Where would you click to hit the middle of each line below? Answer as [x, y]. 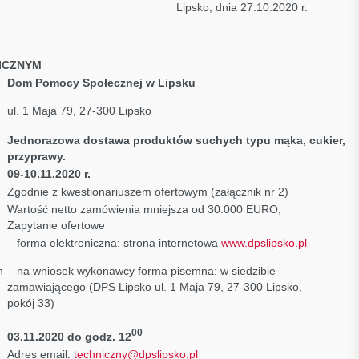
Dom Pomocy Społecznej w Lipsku [101, 83]
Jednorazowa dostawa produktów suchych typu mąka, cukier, [176, 140]
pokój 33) [30, 303]
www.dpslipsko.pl [264, 243]
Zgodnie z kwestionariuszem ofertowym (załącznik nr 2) [147, 192]
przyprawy [34, 156]
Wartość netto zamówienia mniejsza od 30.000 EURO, [144, 209]
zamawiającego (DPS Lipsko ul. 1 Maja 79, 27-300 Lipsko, [154, 287]
